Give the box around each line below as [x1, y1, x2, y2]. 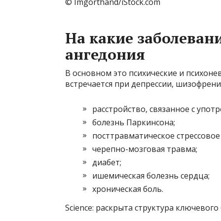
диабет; [92, 157, 121, 168]
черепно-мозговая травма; [92, 144, 197, 154]
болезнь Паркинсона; [92, 117, 175, 128]
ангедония [65, 44, 145, 64]
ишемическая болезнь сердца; [92, 170, 210, 181]
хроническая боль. [92, 184, 163, 194]
